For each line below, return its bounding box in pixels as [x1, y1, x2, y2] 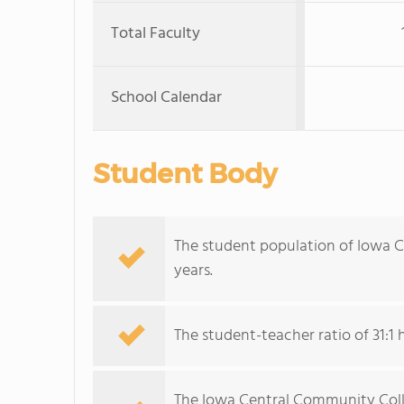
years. [174, 258, 213, 284]
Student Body [93, 157, 277, 190]
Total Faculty [111, 21, 200, 47]
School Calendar [111, 85, 222, 111]
